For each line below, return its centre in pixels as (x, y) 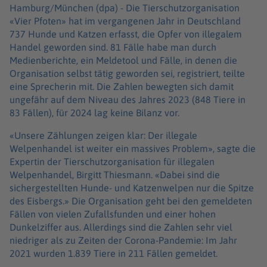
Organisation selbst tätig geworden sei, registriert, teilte (127, 73)
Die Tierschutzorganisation (183, 7)
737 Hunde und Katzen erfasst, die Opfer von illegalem (126, 34)
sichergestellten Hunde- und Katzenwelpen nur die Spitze (132, 187)
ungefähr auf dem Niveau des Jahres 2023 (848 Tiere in (128, 99)
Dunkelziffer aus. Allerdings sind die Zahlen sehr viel (121, 227)
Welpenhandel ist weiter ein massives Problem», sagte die (133, 148)
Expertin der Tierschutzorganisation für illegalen (112, 161)
